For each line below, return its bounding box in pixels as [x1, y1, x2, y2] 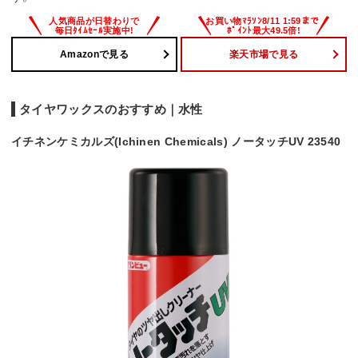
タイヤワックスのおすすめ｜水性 [19, 102, 203, 117]
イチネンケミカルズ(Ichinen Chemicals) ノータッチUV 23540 [11, 135, 341, 149]
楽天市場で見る [229, 49, 299, 60]
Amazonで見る [60, 49, 129, 60]
